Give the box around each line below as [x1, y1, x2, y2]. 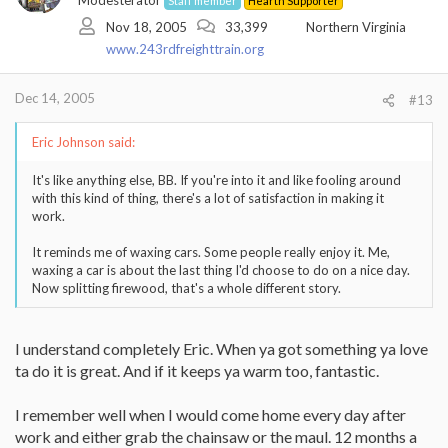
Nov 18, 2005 [106, 18, 187, 35]
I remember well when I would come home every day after [15, 405, 406, 424]
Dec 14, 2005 [15, 90, 95, 106]
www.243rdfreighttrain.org [106, 40, 264, 57]
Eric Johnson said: [32, 134, 135, 150]
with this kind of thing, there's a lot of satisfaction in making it [32, 190, 384, 206]
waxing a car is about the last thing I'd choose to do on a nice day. [32, 262, 410, 278]
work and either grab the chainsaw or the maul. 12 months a [15, 427, 417, 446]
